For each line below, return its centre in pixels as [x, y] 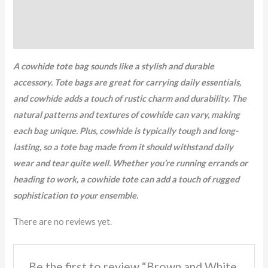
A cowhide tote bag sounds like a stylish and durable [114, 66]
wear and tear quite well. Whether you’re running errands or [131, 163]
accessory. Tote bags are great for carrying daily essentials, [127, 82]
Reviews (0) [37, 36]
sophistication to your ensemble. [76, 195]
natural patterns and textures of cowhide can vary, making [127, 114]
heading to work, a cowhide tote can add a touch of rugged [127, 179]
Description [38, 12]
